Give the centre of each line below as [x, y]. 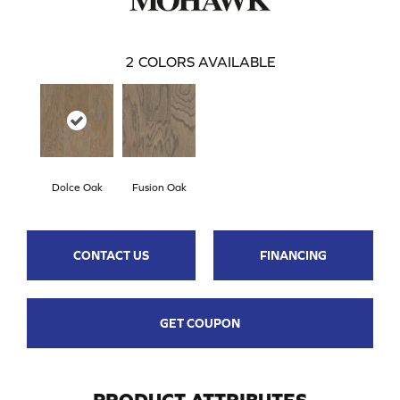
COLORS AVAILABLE [207, 61]
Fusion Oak [159, 187]
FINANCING [293, 255]
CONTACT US [111, 255]
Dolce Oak [77, 187]
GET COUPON [200, 323]
